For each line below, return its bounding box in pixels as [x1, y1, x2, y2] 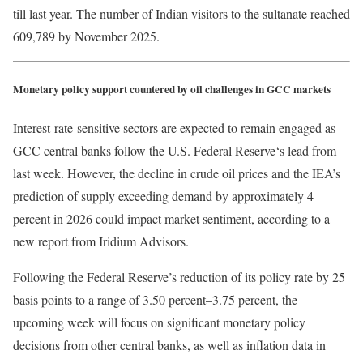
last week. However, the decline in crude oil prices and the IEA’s [13, 164, 340, 182]
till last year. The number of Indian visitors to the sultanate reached [13, 5, 350, 22]
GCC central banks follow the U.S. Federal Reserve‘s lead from [13, 142, 336, 160]
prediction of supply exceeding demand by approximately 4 [13, 187, 314, 205]
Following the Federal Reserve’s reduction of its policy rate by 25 [13, 268, 345, 286]
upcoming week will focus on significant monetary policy [13, 314, 305, 331]
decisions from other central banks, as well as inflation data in [13, 336, 326, 354]
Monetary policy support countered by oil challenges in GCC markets [13, 81, 331, 98]
